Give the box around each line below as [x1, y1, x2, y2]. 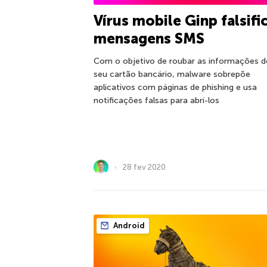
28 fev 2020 [123, 162, 166, 172]
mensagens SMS [94, 30, 204, 48]
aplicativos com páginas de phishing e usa [94, 82, 257, 93]
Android [111, 221, 145, 230]
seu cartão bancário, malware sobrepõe [94, 69, 250, 80]
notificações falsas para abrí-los [94, 95, 219, 106]
